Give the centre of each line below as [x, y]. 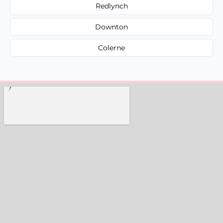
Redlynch [111, 6]
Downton [111, 27]
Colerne [111, 48]
